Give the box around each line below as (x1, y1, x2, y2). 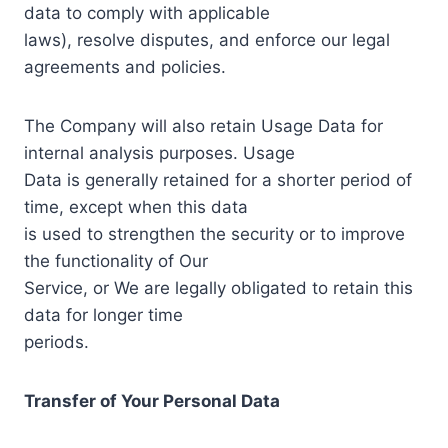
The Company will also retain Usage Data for (24, 115, 383, 136)
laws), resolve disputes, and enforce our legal (24, 29, 390, 50)
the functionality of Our (24, 250, 208, 271)
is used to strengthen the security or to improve (24, 223, 405, 244)
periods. (24, 331, 89, 352)
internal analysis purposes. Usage (24, 142, 295, 163)
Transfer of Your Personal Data (24, 390, 280, 411)
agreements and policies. (24, 56, 226, 77)
